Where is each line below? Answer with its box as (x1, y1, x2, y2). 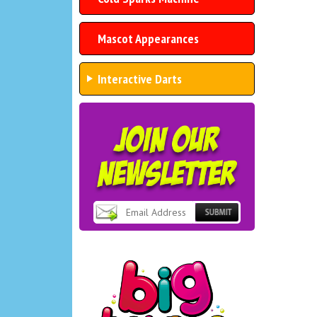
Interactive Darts (98, 71, 182, 87)
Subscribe (195, 222, 238, 236)
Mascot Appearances (98, 30, 199, 47)
